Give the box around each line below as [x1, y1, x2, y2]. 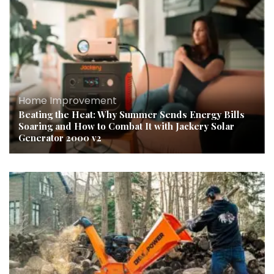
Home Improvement [18, 94, 117, 108]
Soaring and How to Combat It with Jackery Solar [18, 120, 234, 133]
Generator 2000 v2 [18, 131, 102, 144]
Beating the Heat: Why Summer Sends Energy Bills [18, 108, 245, 121]
